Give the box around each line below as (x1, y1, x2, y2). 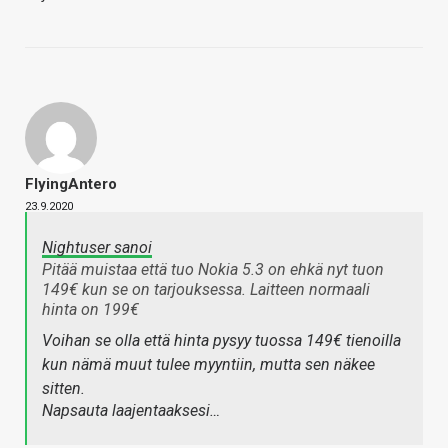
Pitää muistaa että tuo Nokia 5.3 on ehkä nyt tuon (42, 260, 384, 280)
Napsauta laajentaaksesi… (42, 401, 220, 421)
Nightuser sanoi (42, 238, 152, 258)
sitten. (42, 379, 85, 399)
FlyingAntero (25, 175, 117, 194)
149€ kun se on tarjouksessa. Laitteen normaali (42, 280, 370, 300)
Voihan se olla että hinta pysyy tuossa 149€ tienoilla (42, 331, 401, 351)
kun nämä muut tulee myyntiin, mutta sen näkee (42, 355, 375, 375)
